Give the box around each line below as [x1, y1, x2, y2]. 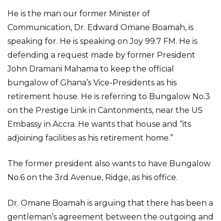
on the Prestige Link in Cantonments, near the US [7, 106, 203, 115]
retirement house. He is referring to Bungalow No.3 [7, 92, 210, 101]
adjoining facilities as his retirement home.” [7, 133, 173, 143]
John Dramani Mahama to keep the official [7, 64, 174, 74]
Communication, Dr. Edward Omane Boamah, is [7, 23, 193, 32]
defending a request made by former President [7, 50, 195, 60]
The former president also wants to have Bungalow [7, 159, 211, 168]
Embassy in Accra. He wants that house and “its [7, 119, 191, 129]
